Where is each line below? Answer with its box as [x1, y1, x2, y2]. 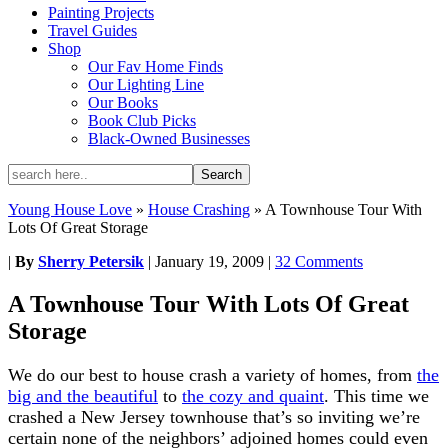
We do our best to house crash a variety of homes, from [8, 364, 417, 385]
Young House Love [8, 201, 132, 218]
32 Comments [275, 253, 363, 270]
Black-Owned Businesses [88, 130, 250, 147]
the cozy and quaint [182, 385, 324, 406]
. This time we [324, 385, 429, 406]
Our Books [88, 94, 158, 111]
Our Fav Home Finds [88, 58, 223, 75]
